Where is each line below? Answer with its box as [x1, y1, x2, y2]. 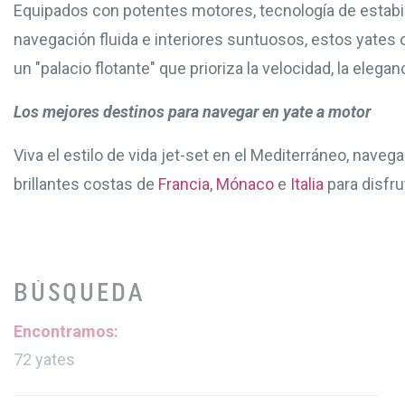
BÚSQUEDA [14, 282, 145, 307]
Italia [290, 174, 324, 193]
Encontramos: [14, 322, 118, 341]
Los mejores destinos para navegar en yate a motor [14, 102, 371, 121]
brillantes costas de [14, 174, 158, 193]
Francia [158, 174, 210, 193]
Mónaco [216, 174, 274, 193]
